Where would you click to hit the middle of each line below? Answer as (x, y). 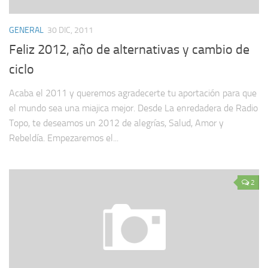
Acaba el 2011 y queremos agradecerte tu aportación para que (133, 93)
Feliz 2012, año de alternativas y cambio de (129, 50)
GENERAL (26, 30)
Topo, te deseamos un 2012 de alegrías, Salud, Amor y (116, 123)
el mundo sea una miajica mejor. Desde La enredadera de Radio (133, 108)
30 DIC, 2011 (70, 30)
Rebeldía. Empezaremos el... (64, 138)
